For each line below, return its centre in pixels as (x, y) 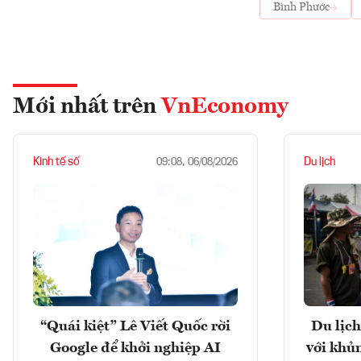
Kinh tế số (56, 162)
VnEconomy (225, 107)
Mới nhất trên (87, 107)
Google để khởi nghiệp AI (135, 348)
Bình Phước (301, 7)
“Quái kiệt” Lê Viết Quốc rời (135, 326)
